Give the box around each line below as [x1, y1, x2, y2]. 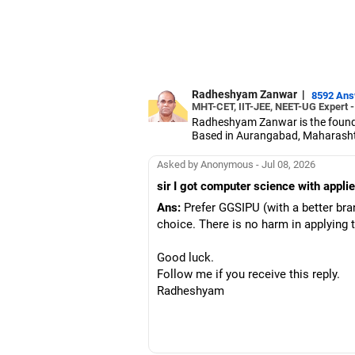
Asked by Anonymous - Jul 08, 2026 [157, 158, 315, 170]
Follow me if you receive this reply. [157, 267, 340, 281]
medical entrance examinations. [192, 155, 348, 169]
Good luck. [157, 250, 214, 265]
